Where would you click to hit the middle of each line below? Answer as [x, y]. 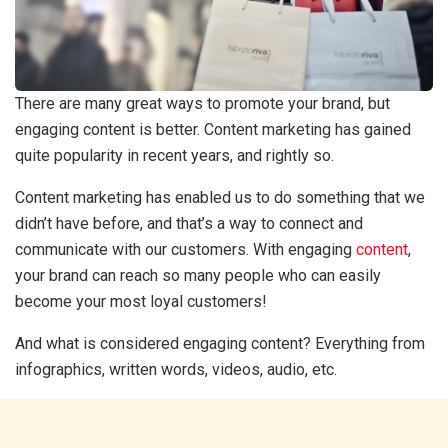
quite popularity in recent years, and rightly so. [176, 155]
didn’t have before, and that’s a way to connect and [189, 223]
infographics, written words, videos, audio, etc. [178, 369]
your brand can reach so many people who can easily [198, 275]
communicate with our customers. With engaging [185, 249]
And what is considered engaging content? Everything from [220, 343]
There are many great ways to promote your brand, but [202, 103]
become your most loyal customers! [143, 301]
